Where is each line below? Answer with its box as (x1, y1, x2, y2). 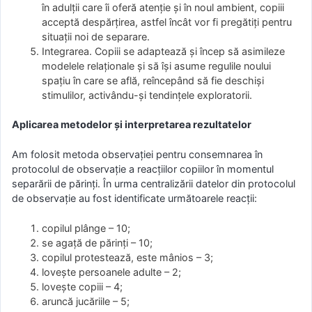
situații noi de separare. (42, 30, 150, 42)
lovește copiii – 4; (42, 280, 123, 292)
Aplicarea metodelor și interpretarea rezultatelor (12, 118, 251, 131)
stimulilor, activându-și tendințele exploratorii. (42, 88, 253, 101)
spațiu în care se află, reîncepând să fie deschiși (42, 74, 265, 86)
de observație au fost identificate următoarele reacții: (12, 192, 257, 204)
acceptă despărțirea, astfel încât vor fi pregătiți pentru (42, 15, 292, 28)
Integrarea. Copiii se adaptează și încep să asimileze (42, 45, 286, 57)
